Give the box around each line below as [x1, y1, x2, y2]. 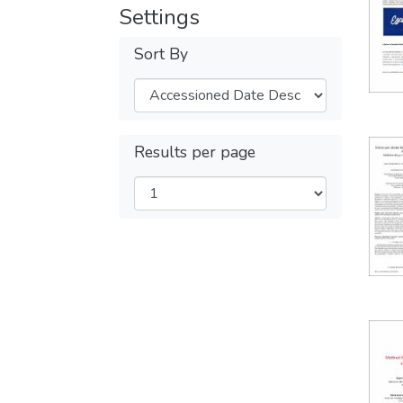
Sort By [134, 43, 188, 65]
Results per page [134, 141, 255, 163]
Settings [119, 3, 200, 31]
